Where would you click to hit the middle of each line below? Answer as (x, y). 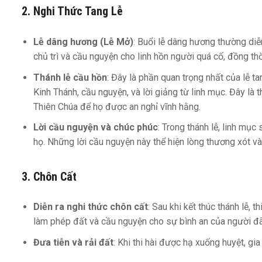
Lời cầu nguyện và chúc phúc (96, 127)
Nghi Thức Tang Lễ (78, 11)
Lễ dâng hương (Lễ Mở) (83, 42)
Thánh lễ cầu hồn (70, 77)
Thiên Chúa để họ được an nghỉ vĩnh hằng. (117, 106)
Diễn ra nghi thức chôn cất (91, 207)
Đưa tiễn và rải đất (73, 243)
